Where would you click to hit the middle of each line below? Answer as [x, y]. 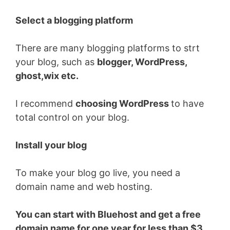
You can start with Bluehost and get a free [108, 214]
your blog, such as [56, 62]
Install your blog [51, 145]
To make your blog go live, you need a [98, 172]
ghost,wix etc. [47, 75]
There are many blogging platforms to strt [108, 48]
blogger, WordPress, [142, 62]
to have [187, 103]
